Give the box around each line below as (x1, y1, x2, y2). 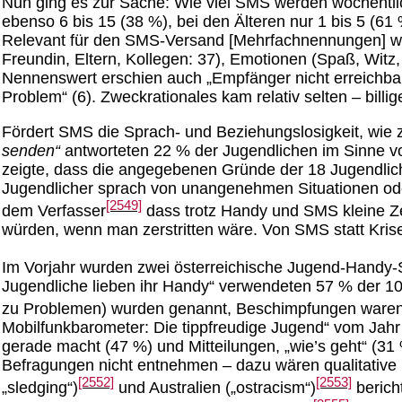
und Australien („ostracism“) (114, 379, 316, 398)
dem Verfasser (2, 201, 106, 220)
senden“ (2, 142, 60, 161)
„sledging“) (2, 379, 78, 398)
